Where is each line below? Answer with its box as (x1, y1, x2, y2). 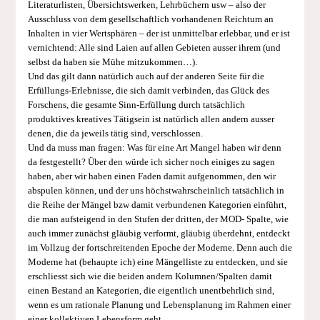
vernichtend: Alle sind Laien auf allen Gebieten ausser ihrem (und (27, 43, 281, 54)
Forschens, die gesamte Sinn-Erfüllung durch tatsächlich (27, 100, 245, 111)
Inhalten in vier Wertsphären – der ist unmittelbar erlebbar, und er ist (27, 29, 290, 39)
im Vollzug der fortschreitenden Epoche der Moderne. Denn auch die (27, 243, 292, 254)
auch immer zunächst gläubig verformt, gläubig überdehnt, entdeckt (27, 229, 290, 239)
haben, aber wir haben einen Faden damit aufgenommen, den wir (27, 171, 276, 182)
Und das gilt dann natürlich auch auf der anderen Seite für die (27, 71, 264, 82)
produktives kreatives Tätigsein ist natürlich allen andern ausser (27, 114, 274, 125)
